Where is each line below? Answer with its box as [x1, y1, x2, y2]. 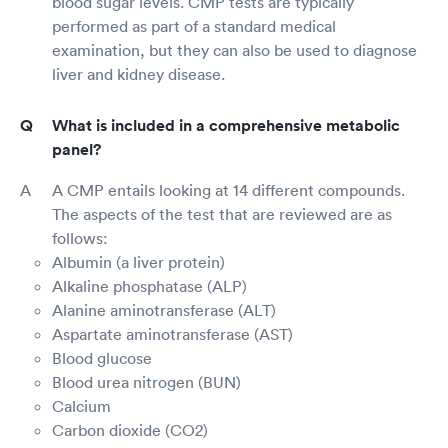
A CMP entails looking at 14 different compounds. [52, 180, 405, 201]
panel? [52, 139, 101, 161]
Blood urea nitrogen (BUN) [52, 372, 241, 393]
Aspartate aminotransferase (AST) [52, 324, 293, 345]
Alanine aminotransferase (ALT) [52, 300, 276, 321]
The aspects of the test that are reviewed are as [52, 204, 392, 225]
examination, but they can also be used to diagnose [52, 40, 417, 61]
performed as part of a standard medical [52, 16, 336, 37]
